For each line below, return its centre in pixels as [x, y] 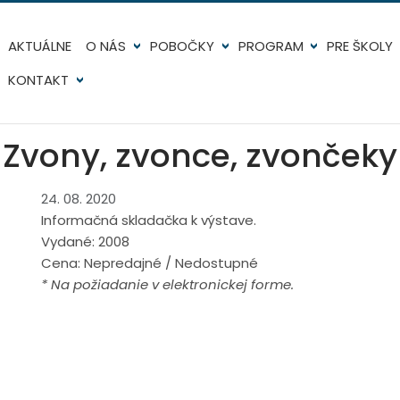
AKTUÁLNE [40, 46]
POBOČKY [182, 46]
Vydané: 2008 [85, 242]
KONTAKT [38, 79]
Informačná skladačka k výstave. [149, 220]
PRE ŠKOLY [360, 46]
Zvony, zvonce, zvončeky [200, 156]
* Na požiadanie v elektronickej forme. [167, 284]
